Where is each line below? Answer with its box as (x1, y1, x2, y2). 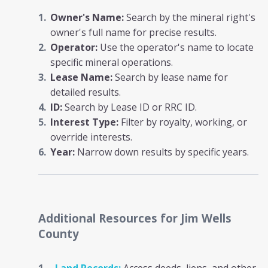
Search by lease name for (112, 71, 228, 84)
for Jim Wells (160, 211, 232, 226)
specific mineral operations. (50, 56, 173, 69)
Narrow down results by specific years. (75, 145, 249, 159)
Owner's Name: (50, 11, 124, 24)
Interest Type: (50, 115, 118, 129)
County (38, 226, 79, 241)
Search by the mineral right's (124, 11, 255, 24)
